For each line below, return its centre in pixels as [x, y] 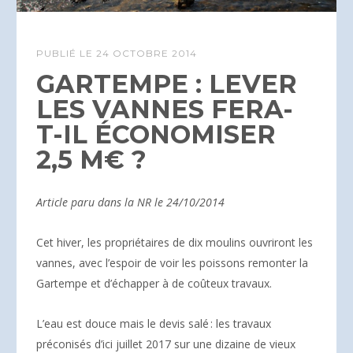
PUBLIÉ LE [66, 53]
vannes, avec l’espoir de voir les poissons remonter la [172, 262]
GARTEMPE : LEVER [167, 84]
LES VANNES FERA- [165, 109]
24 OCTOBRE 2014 [147, 53]
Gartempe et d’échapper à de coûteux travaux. [154, 283]
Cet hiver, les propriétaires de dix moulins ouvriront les [175, 242]
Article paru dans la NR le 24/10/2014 [130, 202]
